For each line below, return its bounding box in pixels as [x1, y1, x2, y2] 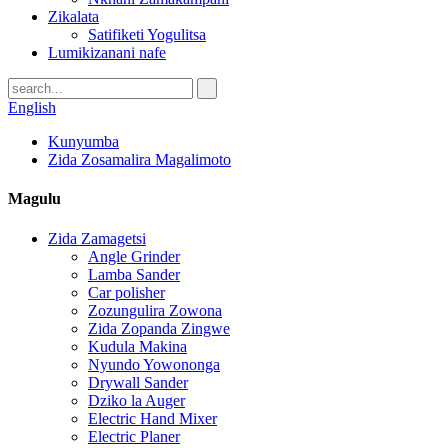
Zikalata [48, 8, 99, 25]
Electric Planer [88, 427, 180, 445]
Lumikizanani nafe [48, 44, 166, 61]
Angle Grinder [88, 247, 180, 265]
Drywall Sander [88, 373, 188, 391]
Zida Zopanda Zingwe [88, 319, 230, 337]
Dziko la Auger [88, 391, 185, 409]
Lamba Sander [88, 265, 180, 283]
